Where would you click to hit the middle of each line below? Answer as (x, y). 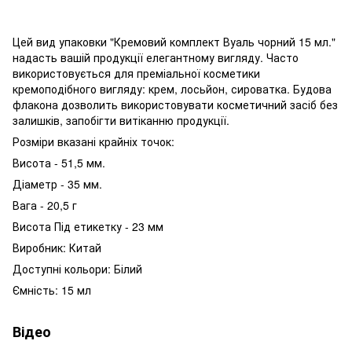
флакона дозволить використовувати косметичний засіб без (175, 104)
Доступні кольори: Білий (77, 268)
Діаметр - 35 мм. (57, 183)
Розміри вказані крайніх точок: (93, 141)
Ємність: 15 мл (52, 290)
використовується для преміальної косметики (136, 73)
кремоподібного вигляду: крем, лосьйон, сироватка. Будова (172, 88)
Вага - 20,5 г (45, 205)
